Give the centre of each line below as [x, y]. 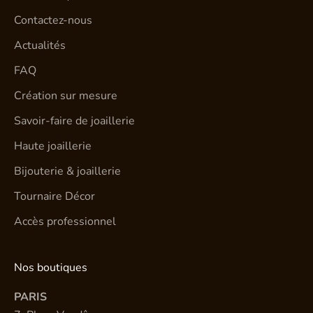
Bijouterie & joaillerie [67, 172]
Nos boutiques [51, 268]
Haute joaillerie [53, 146]
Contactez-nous [53, 21]
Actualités [40, 46]
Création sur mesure [66, 96]
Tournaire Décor [54, 197]
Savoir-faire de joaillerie [74, 121]
